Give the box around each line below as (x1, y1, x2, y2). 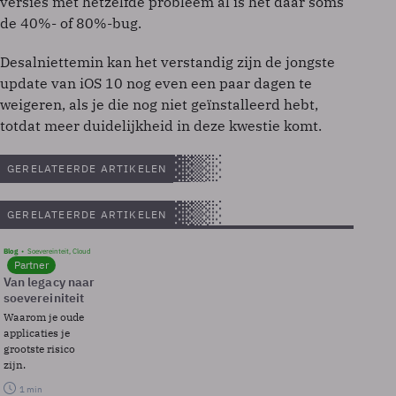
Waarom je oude (4, 310, 84, 324)
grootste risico (4, 342, 75, 355)
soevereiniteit (4, 290, 84, 306)
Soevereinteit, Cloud (27, 247, 91, 255)
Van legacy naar (4, 274, 95, 290)
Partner (14, 258, 49, 271)
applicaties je (4, 326, 70, 339)
